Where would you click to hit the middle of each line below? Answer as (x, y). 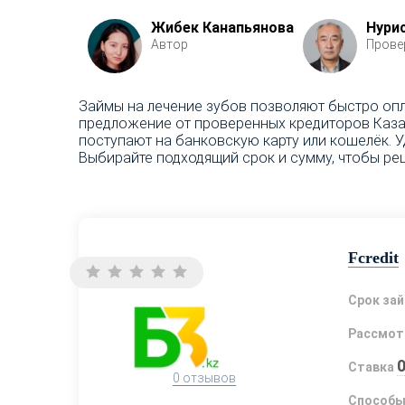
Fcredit (373, 258)
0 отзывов (204, 377)
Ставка (371, 367)
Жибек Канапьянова (222, 27)
